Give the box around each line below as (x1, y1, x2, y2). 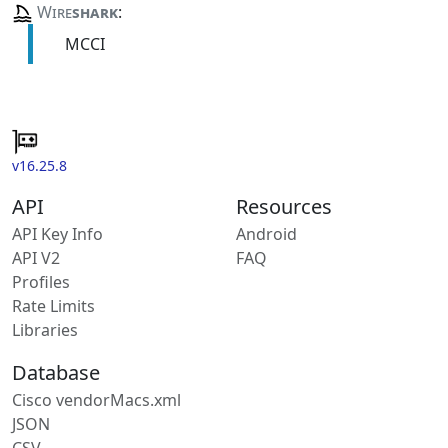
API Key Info (12, 222, 103, 245)
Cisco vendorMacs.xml (12, 388, 181, 411)
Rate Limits (12, 294, 95, 317)
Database (12, 358, 100, 386)
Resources (236, 192, 332, 220)
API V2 (12, 246, 60, 269)
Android (236, 222, 297, 245)
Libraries (12, 318, 78, 341)
